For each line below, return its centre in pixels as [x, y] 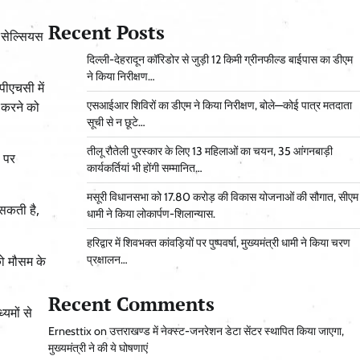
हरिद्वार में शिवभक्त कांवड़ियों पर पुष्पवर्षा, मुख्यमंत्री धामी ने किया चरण [218, 243]
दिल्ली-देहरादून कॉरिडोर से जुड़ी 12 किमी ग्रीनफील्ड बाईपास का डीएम [219, 60]
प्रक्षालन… [107, 260]
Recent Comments [131, 304]
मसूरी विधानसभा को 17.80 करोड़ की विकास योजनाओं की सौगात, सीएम [222, 197]
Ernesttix [70, 331]
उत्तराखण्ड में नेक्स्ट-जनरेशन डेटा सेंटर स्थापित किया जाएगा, [226, 331]
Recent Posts [106, 33]
